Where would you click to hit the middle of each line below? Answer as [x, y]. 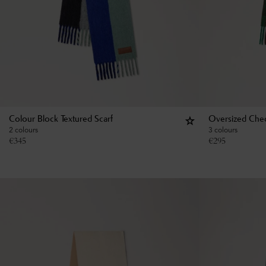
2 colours [23, 130]
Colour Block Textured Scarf [61, 119]
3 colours [223, 130]
